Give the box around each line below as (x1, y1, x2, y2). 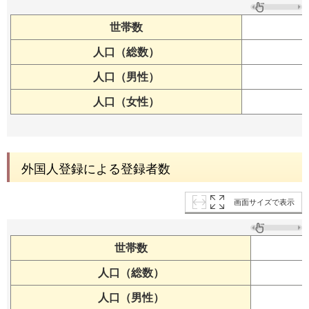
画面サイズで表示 (234, 198, 295, 207)
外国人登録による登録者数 (21, 161, 170, 176)
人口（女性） (93, 95, 159, 108)
